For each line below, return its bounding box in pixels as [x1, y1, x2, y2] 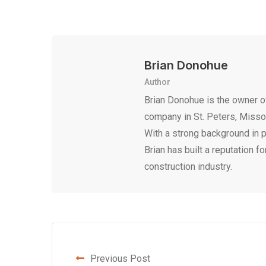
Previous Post [90, 253, 150, 265]
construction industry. [144, 161, 232, 173]
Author [144, 77, 170, 87]
